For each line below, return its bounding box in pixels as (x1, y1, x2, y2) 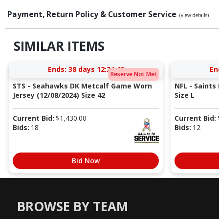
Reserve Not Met (110, 69, 157, 78)
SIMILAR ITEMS (13, 37, 105, 55)
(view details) (179, 11, 209, 19)
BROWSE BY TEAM (17, 197, 128, 215)
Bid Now (72, 156, 100, 166)
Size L (174, 90, 195, 100)
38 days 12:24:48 (68, 65, 124, 74)
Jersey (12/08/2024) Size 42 (12, 90, 105, 100)
